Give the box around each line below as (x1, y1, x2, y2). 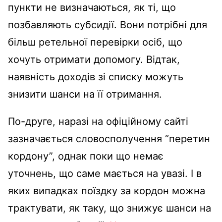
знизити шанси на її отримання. (8, 88, 162, 101)
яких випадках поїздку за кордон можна (8, 185, 205, 197)
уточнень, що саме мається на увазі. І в (8, 167, 202, 180)
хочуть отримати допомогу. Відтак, (8, 54, 180, 66)
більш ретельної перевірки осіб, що (8, 36, 182, 49)
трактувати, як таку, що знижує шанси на (8, 202, 211, 215)
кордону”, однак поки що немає (8, 150, 164, 163)
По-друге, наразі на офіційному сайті (8, 115, 188, 128)
